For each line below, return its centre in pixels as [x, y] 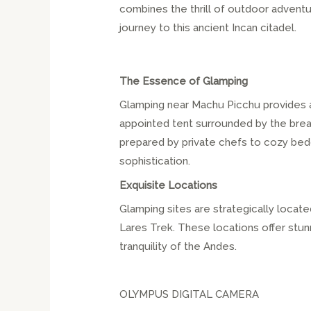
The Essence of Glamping [184, 81]
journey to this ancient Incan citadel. [208, 28]
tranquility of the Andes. [178, 247]
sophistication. [155, 161]
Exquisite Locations [169, 185]
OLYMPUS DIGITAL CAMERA [190, 295]
